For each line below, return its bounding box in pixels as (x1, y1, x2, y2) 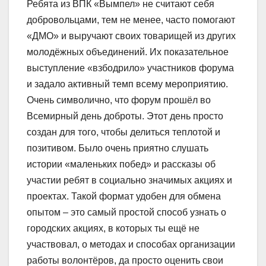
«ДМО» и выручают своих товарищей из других (27, 30, 236, 41)
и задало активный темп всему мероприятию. (27, 78, 228, 89)
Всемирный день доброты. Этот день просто (27, 110, 223, 121)
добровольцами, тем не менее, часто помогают (27, 14, 235, 25)
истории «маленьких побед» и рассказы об (27, 159, 216, 169)
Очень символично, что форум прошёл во (27, 94, 211, 105)
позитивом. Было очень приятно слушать (27, 142, 208, 153)
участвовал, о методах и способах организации (27, 239, 235, 249)
